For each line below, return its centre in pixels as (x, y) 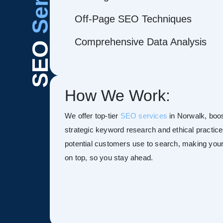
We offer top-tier (93, 115)
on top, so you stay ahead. (109, 157)
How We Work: (117, 95)
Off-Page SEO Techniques (133, 19)
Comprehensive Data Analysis (141, 42)
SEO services (144, 115)
